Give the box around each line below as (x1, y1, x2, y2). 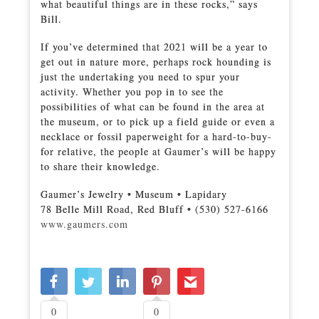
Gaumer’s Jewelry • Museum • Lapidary (40, 187, 227, 202)
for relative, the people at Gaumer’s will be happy (40, 145, 276, 159)
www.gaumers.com (40, 217, 128, 231)
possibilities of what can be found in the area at (40, 100, 265, 114)
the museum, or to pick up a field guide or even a (40, 115, 275, 129)
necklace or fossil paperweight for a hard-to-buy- (40, 130, 272, 144)
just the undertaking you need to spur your (40, 70, 240, 84)
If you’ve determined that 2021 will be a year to (40, 40, 268, 54)
